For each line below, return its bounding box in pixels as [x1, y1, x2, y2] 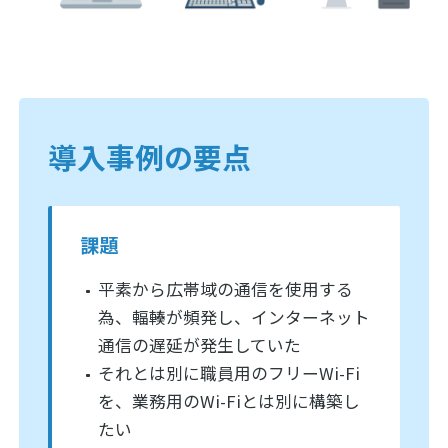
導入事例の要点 [47, 136, 251, 178]
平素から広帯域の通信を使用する [98, 277, 354, 302]
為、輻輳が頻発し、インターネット [98, 305, 371, 330]
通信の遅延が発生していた [98, 333, 302, 358]
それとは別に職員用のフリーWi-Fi [98, 361, 361, 386]
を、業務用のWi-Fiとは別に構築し [98, 389, 361, 414]
